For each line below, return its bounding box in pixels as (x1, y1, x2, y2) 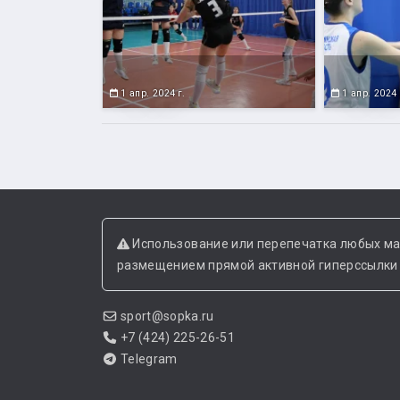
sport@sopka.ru (120, 309, 214, 323)
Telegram (120, 352, 178, 366)
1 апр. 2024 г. (118, 87, 186, 99)
